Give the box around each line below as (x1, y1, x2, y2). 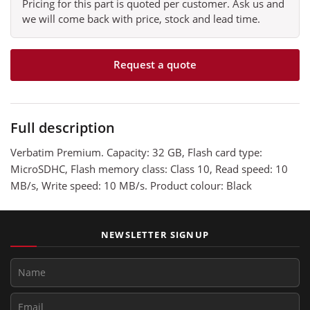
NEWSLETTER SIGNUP (101, 228, 209, 241)
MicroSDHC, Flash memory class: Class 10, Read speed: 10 (10, 161, 288, 176)
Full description (10, 118, 115, 137)
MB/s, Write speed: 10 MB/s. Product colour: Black (10, 178, 252, 192)
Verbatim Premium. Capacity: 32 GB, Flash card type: (10, 145, 262, 159)
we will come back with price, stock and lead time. (22, 11, 260, 26)
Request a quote (113, 57, 197, 72)
